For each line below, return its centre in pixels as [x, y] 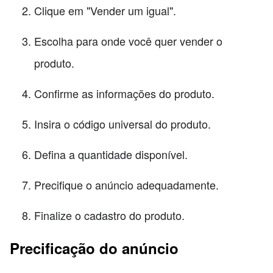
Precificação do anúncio [94, 248]
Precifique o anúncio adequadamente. [126, 185]
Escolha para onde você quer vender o [128, 41]
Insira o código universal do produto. [122, 124]
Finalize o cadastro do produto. [109, 215]
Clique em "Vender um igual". [105, 11]
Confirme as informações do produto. [124, 94]
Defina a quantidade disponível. [111, 154]
